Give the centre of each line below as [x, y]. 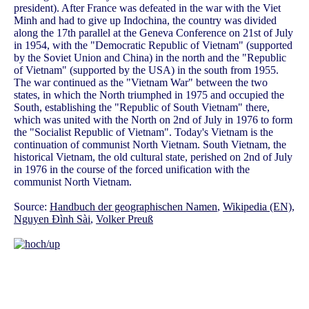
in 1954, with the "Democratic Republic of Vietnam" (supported [153, 46]
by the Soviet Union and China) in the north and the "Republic [150, 58]
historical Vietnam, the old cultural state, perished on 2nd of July [153, 157]
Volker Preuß [124, 219]
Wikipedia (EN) [257, 207]
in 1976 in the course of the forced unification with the [132, 170]
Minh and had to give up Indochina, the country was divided [145, 21]
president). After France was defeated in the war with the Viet [147, 8]
